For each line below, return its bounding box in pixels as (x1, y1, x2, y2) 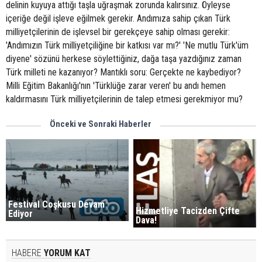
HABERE (12, 247, 42, 258)
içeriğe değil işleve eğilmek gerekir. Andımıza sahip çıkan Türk (6, 13, 230, 24)
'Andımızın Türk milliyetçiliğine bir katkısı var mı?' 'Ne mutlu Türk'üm (6, 40, 249, 51)
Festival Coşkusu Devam (8, 199, 105, 211)
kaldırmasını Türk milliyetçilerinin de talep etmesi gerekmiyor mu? (6, 94, 243, 105)
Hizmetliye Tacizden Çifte (136, 205, 240, 216)
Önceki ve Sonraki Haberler (50, 119, 151, 129)
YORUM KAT (42, 247, 91, 258)
